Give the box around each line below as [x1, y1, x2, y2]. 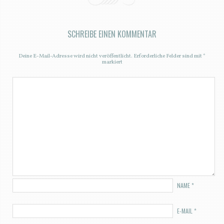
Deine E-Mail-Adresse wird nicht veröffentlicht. [18, 52, 132, 60]
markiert [101, 58, 122, 66]
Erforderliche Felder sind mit [133, 52, 203, 60]
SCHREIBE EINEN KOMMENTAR [67, 28, 156, 40]
